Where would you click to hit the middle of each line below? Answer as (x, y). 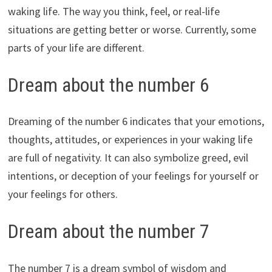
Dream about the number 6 (108, 85)
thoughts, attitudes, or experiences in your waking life (130, 140)
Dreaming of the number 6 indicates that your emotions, (136, 121)
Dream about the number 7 (108, 232)
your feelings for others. (63, 194)
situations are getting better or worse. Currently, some (132, 29)
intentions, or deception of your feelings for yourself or (133, 176)
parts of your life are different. (76, 47)
